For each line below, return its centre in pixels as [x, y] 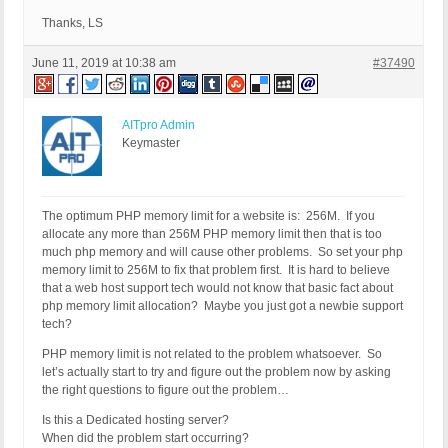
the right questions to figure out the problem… [165, 390]
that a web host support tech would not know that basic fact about [217, 288]
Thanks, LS [72, 23]
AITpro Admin [158, 125]
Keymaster [151, 143]
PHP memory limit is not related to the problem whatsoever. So [212, 354]
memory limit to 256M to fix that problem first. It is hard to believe [216, 270]
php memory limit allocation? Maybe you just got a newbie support [222, 306]
